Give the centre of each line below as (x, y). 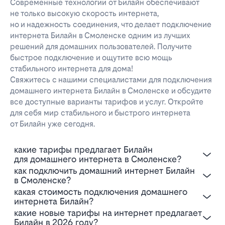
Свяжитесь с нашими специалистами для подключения (111, 80)
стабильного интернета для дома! (72, 69)
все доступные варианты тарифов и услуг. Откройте (107, 102)
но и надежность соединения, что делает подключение (111, 25)
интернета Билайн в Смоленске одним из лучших (100, 36)
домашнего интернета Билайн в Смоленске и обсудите (111, 91)
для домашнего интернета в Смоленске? (98, 159)
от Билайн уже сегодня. (52, 124)
